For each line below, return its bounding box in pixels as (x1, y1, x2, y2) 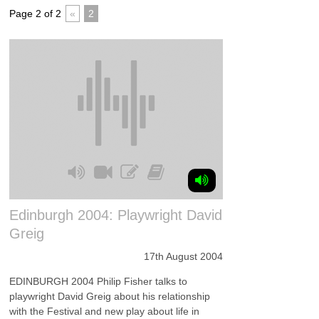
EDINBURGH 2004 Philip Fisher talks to (9, 276, 188, 287)
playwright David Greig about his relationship (9, 291, 211, 302)
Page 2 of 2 (9, 8, 62, 19)
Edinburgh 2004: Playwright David (9, 207, 223, 223)
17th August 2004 (144, 251, 224, 262)
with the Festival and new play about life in (9, 305, 200, 317)
